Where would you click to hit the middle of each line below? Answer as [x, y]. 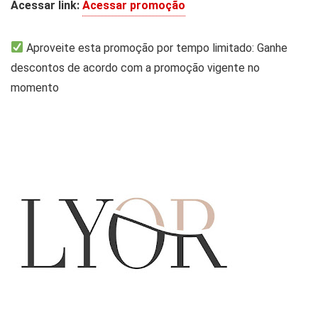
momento [35, 87]
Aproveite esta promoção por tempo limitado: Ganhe [156, 48]
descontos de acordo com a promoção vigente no [135, 67]
